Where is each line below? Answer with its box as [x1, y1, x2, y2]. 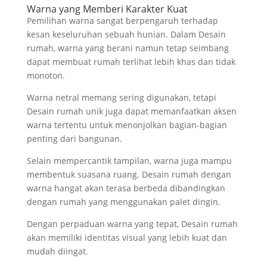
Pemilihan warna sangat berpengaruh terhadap [26, 15, 218, 27]
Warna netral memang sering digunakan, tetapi [26, 92, 216, 104]
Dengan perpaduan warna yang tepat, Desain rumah [26, 218, 238, 230]
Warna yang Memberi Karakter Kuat [26, 2, 188, 16]
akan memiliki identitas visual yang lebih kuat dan [26, 232, 227, 244]
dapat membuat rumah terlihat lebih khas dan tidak [26, 56, 235, 68]
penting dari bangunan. [26, 133, 122, 145]
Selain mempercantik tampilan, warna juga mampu [26, 155, 232, 167]
